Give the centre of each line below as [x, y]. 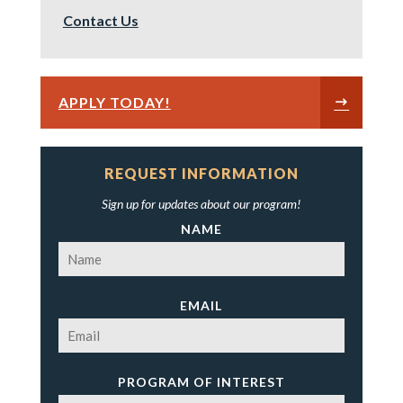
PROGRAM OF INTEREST [201, 382]
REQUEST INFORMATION [201, 173]
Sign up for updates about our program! [201, 204]
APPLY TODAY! [114, 102]
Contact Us [100, 20]
